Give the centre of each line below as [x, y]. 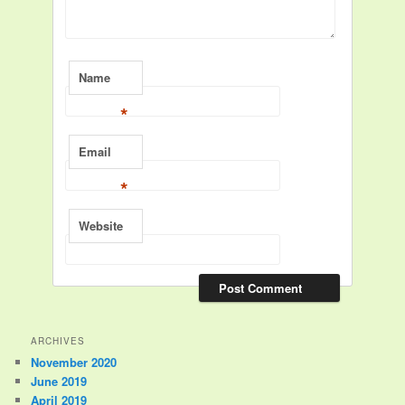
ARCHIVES [58, 340]
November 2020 [74, 362]
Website [101, 225]
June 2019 [59, 381]
